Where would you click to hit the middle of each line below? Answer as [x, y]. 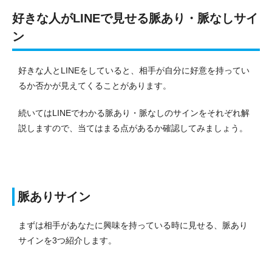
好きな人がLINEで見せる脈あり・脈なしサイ [135, 18]
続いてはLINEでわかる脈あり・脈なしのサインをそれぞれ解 [134, 113]
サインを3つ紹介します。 [67, 240]
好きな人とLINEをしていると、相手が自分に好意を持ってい [134, 70]
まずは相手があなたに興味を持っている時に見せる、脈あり [133, 225]
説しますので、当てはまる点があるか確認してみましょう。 [133, 128]
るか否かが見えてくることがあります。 [95, 85]
